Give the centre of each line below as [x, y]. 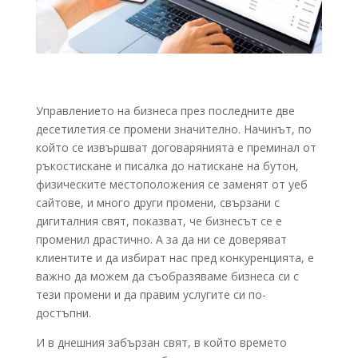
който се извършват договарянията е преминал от [176, 147]
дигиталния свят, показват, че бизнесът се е [159, 221]
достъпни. [65, 312]
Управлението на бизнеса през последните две [165, 110]
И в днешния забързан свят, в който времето [161, 342]
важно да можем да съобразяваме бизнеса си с [167, 276]
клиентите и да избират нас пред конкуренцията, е [175, 257]
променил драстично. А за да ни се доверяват [161, 239]
